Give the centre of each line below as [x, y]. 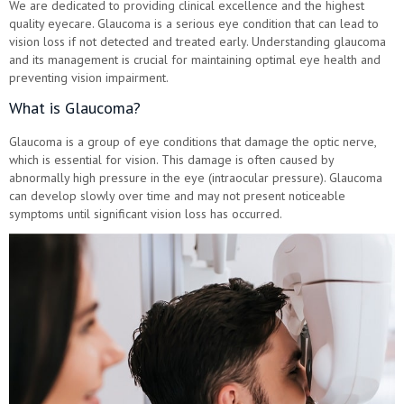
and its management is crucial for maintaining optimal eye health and [195, 59]
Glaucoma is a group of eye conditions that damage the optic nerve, [193, 141]
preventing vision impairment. [89, 77]
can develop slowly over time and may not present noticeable [177, 195]
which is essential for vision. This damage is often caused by [171, 159]
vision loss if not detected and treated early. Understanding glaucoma [197, 41]
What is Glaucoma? [75, 107]
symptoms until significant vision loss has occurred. [146, 213]
